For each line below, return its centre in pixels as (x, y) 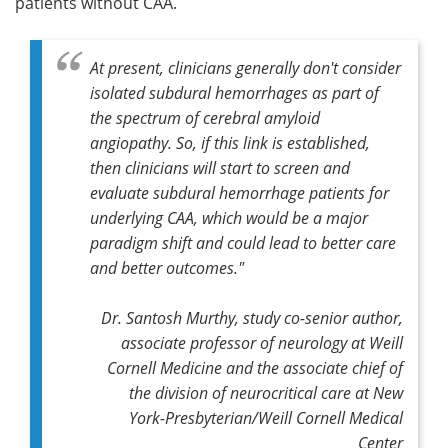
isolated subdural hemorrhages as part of (234, 92)
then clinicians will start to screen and (220, 167)
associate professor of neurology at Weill (262, 342)
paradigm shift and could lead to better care (243, 242)
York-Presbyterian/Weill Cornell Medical (266, 417)
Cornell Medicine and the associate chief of (255, 367)
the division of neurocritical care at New (266, 392)
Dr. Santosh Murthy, (172, 317)
